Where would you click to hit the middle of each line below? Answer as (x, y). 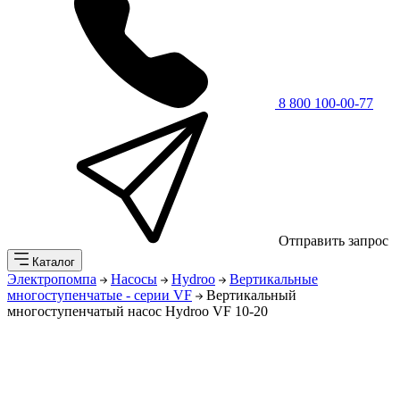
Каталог (52, 262)
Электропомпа (52, 279)
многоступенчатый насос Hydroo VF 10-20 (137, 312)
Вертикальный (251, 296)
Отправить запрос (332, 241)
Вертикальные (274, 279)
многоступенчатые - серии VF (100, 296)
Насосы (134, 279)
